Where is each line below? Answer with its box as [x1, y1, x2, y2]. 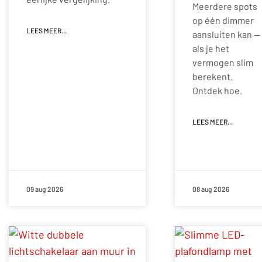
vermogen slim [192, 56, 253, 68]
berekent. [192, 70, 233, 82]
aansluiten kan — [192, 28, 260, 40]
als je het [192, 42, 229, 54]
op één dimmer [192, 14, 254, 26]
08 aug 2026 [192, 184, 229, 193]
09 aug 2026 [26, 184, 63, 193]
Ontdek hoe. [192, 84, 242, 96]
